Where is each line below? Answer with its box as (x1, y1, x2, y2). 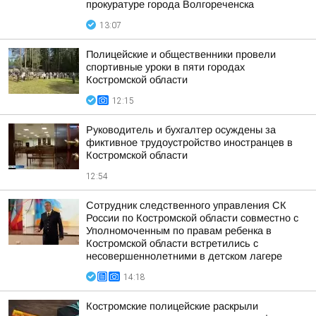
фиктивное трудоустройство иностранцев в (86, 137, 293, 148)
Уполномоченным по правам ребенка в (86, 225, 272, 236)
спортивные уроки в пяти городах (86, 61, 245, 73)
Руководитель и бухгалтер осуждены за (86, 124, 276, 135)
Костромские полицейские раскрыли (86, 300, 258, 312)
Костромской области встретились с (86, 238, 258, 249)
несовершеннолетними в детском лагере (86, 250, 282, 262)
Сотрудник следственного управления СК (86, 200, 286, 211)
